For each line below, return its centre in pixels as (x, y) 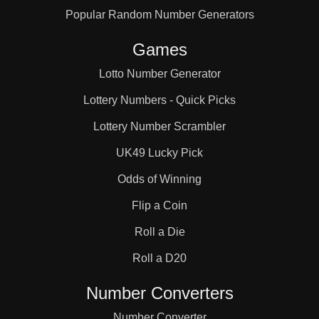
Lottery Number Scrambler (159, 126)
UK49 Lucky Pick (159, 153)
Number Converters (159, 293)
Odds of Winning (159, 179)
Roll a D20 (159, 258)
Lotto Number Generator (159, 74)
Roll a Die (159, 232)
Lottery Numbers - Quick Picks (159, 100)
